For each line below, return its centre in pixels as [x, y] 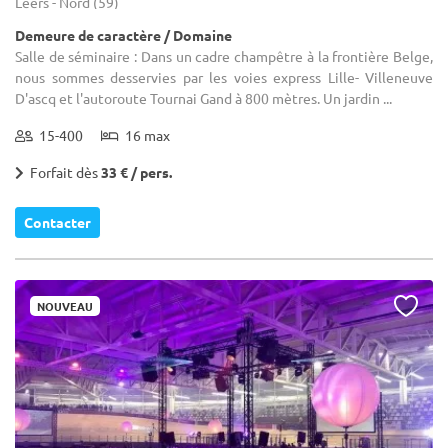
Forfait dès [62, 171]
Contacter [57, 221]
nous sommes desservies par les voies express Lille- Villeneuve [224, 76]
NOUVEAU [65, 305]
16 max [144, 134]
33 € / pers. [136, 171]
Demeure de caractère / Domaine [123, 34]
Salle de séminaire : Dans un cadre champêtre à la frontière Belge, [224, 55]
